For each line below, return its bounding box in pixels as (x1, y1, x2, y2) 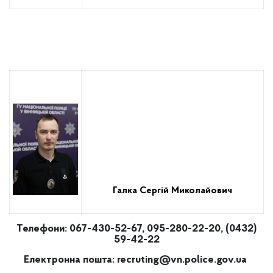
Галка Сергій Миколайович (113, 186, 232, 196)
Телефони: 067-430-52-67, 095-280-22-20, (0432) (16, 223, 257, 235)
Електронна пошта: (24, 254, 117, 266)
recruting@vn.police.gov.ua (117, 254, 247, 266)
